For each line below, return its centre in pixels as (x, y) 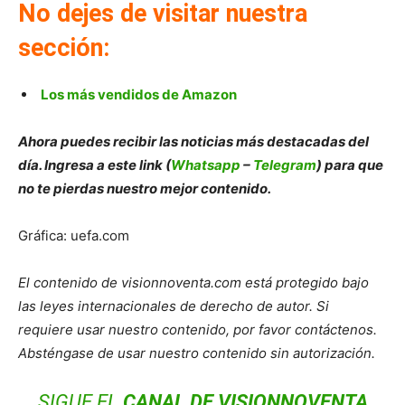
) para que (350, 165)
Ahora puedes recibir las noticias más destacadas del (193, 142)
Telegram (285, 165)
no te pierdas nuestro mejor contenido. (145, 189)
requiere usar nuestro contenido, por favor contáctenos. (198, 330)
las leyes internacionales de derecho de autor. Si (174, 306)
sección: (64, 48)
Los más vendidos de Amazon (139, 95)
